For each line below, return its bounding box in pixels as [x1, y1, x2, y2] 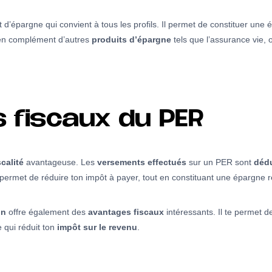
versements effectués [97, 157, 186, 168]
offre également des [6, 207, 88, 217]
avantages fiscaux [88, 207, 164, 217]
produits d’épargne [92, 35, 171, 45]
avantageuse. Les [24, 157, 97, 168]
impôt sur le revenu [57, 222, 137, 233]
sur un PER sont [186, 157, 254, 168]
